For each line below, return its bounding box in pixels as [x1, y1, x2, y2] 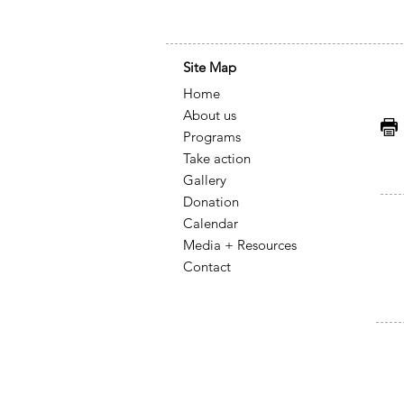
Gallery [183, 171, 226, 188]
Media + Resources [183, 236, 297, 253]
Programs [183, 128, 241, 145]
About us [183, 106, 236, 124]
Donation [183, 193, 243, 210]
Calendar [183, 215, 238, 232]
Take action [183, 150, 254, 167]
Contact [183, 258, 231, 275]
